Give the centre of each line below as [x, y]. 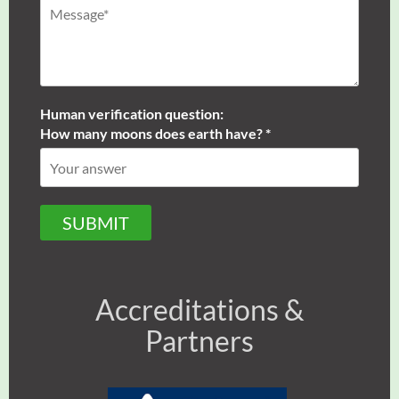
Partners [199, 341]
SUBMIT [96, 223]
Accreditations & [199, 310]
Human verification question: [132, 114]
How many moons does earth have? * [155, 134]
